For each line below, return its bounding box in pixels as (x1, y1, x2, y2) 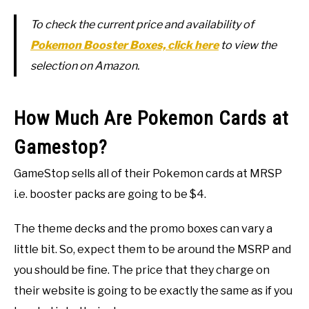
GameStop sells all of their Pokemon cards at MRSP (14, 166, 282, 180)
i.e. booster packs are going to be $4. (14, 187, 206, 201)
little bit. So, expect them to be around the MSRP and (14, 242, 291, 256)
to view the (219, 38, 277, 52)
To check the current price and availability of (30, 17, 254, 31)
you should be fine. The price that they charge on (14, 263, 270, 277)
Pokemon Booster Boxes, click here (30, 38, 219, 52)
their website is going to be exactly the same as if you (14, 283, 292, 297)
